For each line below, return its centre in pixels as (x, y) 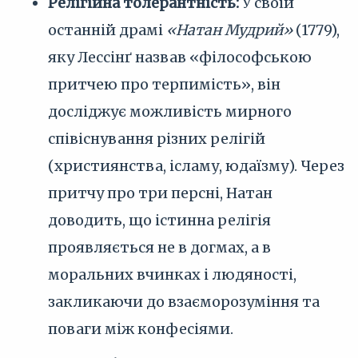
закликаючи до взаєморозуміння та (184, 302)
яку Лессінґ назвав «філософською (180, 57)
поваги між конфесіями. (141, 329)
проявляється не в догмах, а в (159, 247)
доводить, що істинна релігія (159, 220)
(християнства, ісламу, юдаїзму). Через (196, 166)
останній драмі (107, 30)
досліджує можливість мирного (170, 111)
